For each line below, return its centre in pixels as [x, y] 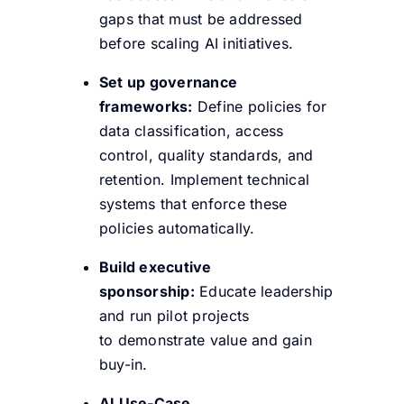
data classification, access [191, 130]
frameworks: [146, 106]
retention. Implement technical [204, 179]
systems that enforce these [193, 203]
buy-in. [123, 364]
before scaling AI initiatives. [196, 43]
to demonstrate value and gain [205, 340]
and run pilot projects [174, 315]
